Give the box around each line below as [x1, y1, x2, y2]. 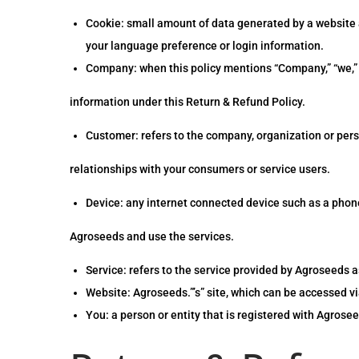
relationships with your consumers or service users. [70, 163, 330, 175]
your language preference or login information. [86, 39, 324, 52]
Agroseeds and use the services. [70, 230, 234, 243]
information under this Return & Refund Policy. [70, 95, 305, 108]
